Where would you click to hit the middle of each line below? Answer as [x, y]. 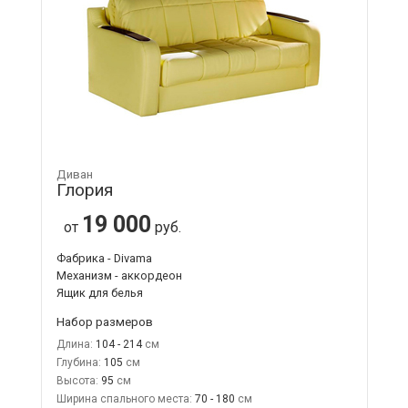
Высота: [77, 380]
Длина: [74, 344]
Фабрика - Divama [104, 258]
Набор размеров [104, 321]
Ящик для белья [99, 292]
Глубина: [78, 362]
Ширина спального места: [124, 398]
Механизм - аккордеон [119, 275]
